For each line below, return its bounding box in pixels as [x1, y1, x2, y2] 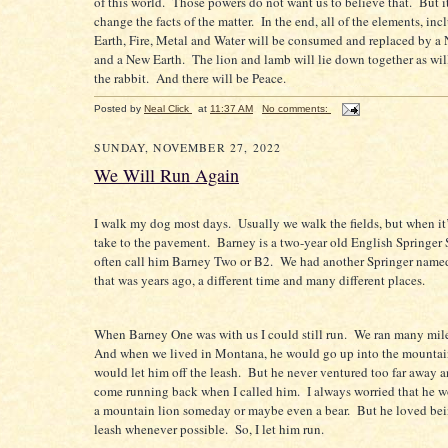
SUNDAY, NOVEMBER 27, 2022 [94, 140, 282, 156]
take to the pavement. [94, 232, 210, 251]
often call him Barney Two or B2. [94, 251, 273, 270]
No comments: [262, 103, 331, 115]
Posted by [94, 103, 144, 115]
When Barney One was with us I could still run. [94, 324, 347, 343]
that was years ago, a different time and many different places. [94, 270, 425, 289]
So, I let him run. [235, 419, 324, 438]
